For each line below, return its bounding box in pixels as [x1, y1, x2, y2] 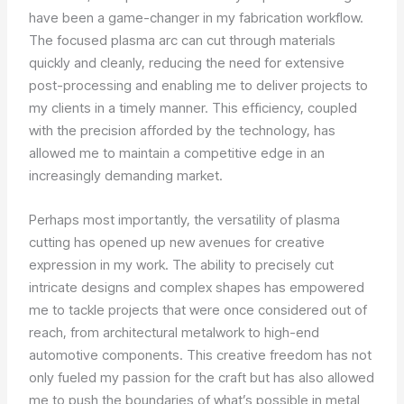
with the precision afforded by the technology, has [29, 122, 336, 140]
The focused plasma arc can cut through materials [29, 32, 336, 50]
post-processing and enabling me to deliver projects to [29, 77, 369, 95]
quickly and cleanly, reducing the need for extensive [29, 54, 345, 72]
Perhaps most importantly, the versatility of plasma [29, 211, 341, 229]
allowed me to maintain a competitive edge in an [29, 144, 326, 162]
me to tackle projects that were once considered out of [29, 301, 368, 319]
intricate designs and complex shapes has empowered [29, 279, 365, 297]
